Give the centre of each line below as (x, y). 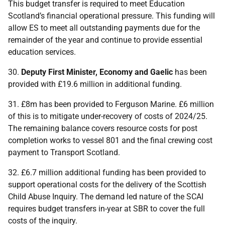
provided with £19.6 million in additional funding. (95, 84)
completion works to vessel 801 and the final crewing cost (110, 140)
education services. (42, 52)
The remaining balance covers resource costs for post (103, 128)
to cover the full (177, 209)
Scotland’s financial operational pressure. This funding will (111, 16)
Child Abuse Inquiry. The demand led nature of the (97, 197)
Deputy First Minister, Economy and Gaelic (97, 72)
